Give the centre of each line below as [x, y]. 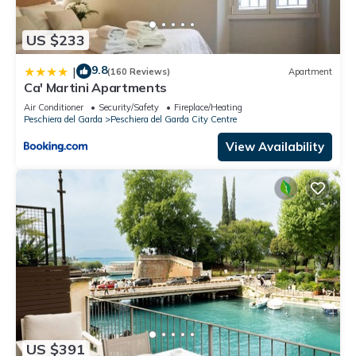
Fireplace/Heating [208, 108]
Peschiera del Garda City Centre [174, 120]
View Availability [275, 147]
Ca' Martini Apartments [95, 88]
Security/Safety [129, 108]
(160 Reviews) [139, 71]
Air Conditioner [54, 108]
